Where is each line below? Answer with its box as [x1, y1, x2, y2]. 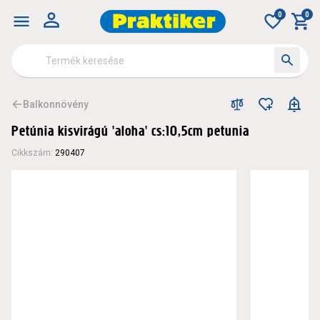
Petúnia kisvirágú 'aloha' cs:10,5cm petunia [11, 123, 249, 139]
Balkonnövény [23, 99, 89, 110]
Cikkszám [11, 148, 51, 158]
